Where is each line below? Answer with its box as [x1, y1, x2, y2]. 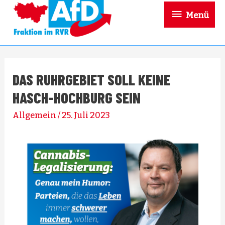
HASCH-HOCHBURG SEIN [13, 88, 141, 106]
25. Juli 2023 [62, 110, 110, 120]
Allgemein [13, 110, 57, 120]
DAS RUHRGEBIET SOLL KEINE [13, 70, 171, 88]
